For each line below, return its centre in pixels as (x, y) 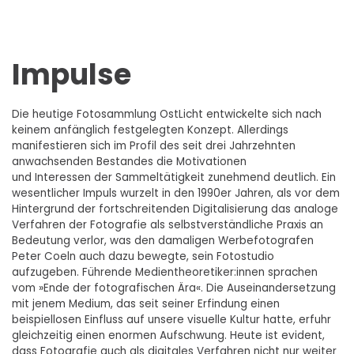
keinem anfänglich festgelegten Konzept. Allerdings (150, 130)
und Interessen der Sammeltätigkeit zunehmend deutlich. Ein (174, 177)
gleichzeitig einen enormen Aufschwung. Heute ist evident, (168, 335)
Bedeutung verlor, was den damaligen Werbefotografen (163, 240)
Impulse (72, 74)
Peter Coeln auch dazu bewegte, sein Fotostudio (143, 256)
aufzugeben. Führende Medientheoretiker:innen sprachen (165, 272)
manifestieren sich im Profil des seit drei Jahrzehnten (154, 145)
